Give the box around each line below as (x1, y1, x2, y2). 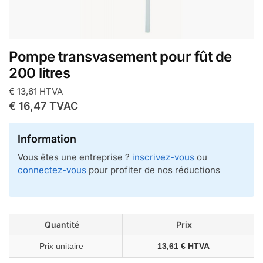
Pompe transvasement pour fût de (9, 48, 232, 65)
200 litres (9, 65, 70, 82)
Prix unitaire (39, 241, 83, 251)
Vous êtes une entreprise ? (18, 151, 132, 163)
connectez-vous (18, 164, 86, 176)
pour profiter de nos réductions (86, 164, 220, 176)
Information (18, 132, 76, 145)
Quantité (44, 220, 79, 230)
